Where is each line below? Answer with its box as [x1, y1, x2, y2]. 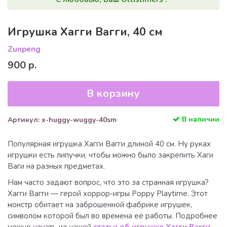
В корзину [87, 87, 140, 100]
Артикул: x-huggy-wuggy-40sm [8, 115, 117, 125]
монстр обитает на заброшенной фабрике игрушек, [8, 200, 192, 210]
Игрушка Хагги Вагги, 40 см [8, 24, 163, 40]
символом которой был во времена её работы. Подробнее [8, 211, 217, 221]
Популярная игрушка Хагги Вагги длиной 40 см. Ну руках [8, 139, 211, 149]
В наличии [180, 115, 219, 124]
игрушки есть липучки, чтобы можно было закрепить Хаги [8, 150, 213, 160]
